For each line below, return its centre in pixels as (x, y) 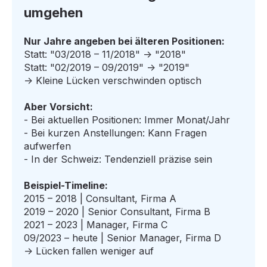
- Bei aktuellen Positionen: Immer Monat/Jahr (127, 120)
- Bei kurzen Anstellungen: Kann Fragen (115, 133)
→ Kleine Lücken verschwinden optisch (113, 81)
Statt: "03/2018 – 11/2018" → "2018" (105, 55)
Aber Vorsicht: (58, 107)
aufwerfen (47, 146)
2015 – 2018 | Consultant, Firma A (100, 199)
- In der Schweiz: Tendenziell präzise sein (118, 159)
